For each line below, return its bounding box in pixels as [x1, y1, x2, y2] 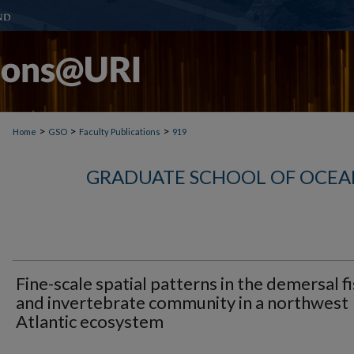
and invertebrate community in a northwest [16, 292, 348, 313]
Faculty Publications [79, 126, 160, 137]
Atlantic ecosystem [16, 311, 164, 332]
